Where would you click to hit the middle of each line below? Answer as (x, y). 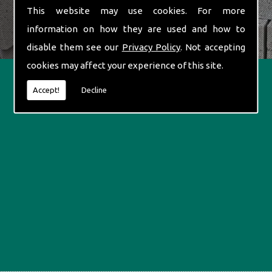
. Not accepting (212, 47)
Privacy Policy (151, 47)
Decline (94, 90)
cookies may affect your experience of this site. (125, 65)
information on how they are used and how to (136, 29)
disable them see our (74, 47)
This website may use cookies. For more (136, 10)
